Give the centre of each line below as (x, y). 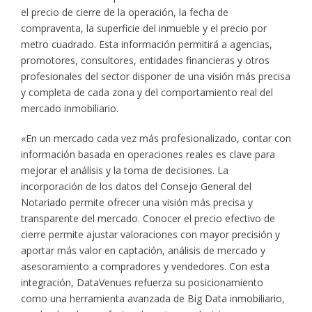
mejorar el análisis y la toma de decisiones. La (124, 170)
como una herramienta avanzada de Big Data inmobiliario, (153, 298)
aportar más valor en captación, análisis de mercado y (143, 250)
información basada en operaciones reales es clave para (148, 154)
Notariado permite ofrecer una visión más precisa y (136, 202)
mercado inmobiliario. (69, 108)
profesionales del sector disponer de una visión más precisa (155, 76)
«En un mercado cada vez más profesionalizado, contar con (156, 138)
